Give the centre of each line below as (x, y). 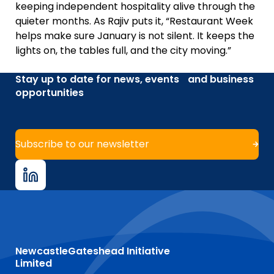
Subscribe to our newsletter (82, 144)
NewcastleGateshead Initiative (93, 251)
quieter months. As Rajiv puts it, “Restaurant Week (134, 21)
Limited (34, 263)
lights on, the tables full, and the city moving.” (123, 50)
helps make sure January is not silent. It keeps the (135, 35)
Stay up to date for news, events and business (135, 79)
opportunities (50, 92)
